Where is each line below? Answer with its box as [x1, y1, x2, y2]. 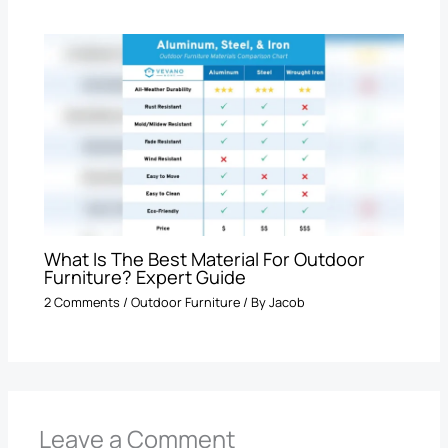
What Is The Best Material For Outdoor [44, 247, 366, 272]
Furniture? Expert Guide [44, 265, 247, 290]
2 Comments [44, 292, 121, 311]
